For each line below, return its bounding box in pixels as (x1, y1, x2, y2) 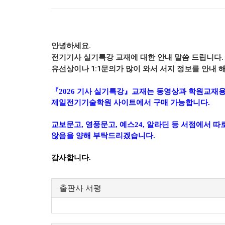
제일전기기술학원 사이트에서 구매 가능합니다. (51, 98, 210, 106)
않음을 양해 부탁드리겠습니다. (51, 131, 155, 140)
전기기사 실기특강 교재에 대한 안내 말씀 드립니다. (51, 52, 223, 62)
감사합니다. (51, 153, 91, 162)
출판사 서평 (59, 183, 101, 193)
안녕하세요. (51, 41, 91, 50)
